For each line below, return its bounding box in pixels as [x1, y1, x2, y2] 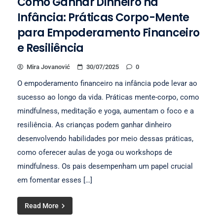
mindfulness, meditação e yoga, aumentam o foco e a [17, 107, 194, 115]
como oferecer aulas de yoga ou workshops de [17, 148, 172, 157]
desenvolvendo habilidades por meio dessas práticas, [17, 134, 193, 143]
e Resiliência [17, 40, 84, 56]
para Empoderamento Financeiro [17, 25, 200, 40]
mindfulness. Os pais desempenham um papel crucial [17, 162, 193, 171]
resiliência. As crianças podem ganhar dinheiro [17, 120, 172, 129]
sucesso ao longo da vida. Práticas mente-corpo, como [17, 93, 199, 102]
